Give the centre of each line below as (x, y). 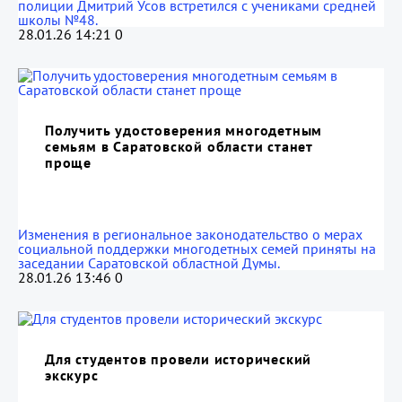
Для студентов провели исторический (179, 359)
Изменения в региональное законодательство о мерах (190, 234)
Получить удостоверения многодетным (184, 130)
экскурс (72, 375)
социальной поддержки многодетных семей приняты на (197, 249)
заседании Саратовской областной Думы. (149, 263)
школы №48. (58, 20)
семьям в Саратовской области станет (179, 146)
